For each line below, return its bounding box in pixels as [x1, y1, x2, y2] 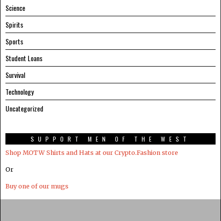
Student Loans [5, 53, 42, 64]
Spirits [5, 19, 23, 30]
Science [5, 2, 25, 13]
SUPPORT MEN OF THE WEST [31, 135, 190, 144]
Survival [5, 70, 25, 80]
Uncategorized [5, 103, 43, 114]
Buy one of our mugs [5, 183, 69, 190]
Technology [5, 86, 34, 97]
